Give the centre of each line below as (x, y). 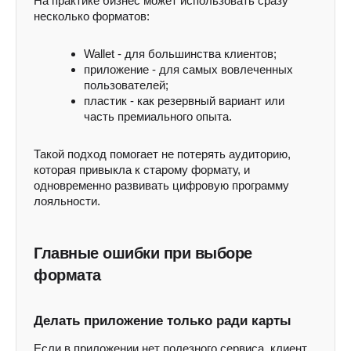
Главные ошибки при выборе (143, 253)
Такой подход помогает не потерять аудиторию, (162, 154)
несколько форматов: (92, 16)
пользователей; (126, 85)
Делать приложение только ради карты (163, 321)
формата (67, 275)
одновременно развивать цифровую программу (161, 185)
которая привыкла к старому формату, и (142, 170)
